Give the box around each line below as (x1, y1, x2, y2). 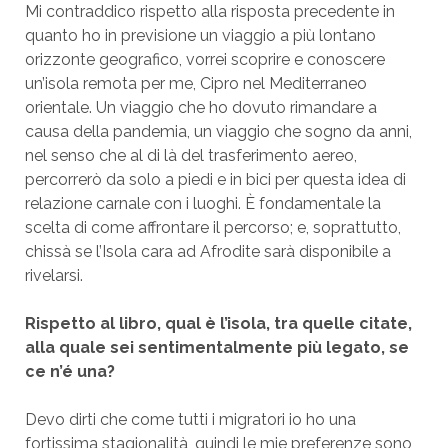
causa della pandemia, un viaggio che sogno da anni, (24, 121, 412, 141)
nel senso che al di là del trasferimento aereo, (24, 145, 357, 165)
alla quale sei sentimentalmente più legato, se (24, 337, 409, 357)
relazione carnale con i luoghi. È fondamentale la (24, 193, 381, 213)
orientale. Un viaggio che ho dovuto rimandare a (24, 97, 377, 117)
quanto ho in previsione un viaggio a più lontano (24, 25, 376, 45)
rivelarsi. (24, 265, 83, 285)
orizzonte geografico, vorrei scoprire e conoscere (24, 49, 385, 69)
